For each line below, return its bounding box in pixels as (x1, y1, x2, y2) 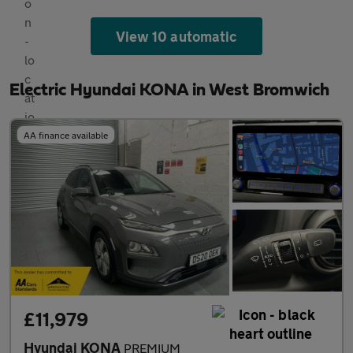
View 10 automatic (116, 28, 237, 46)
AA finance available (24, 129, 108, 141)
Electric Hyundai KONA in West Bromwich (9, 81, 329, 99)
